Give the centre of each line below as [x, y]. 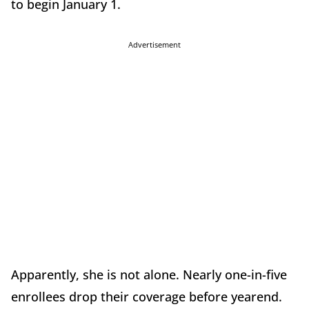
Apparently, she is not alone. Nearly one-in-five [149, 275]
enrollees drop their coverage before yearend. [147, 297]
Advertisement [154, 45]
